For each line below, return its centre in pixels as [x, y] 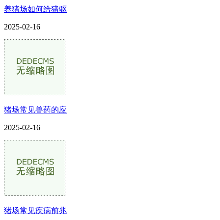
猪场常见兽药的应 [35, 110]
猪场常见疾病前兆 [35, 210]
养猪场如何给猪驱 [35, 9]
